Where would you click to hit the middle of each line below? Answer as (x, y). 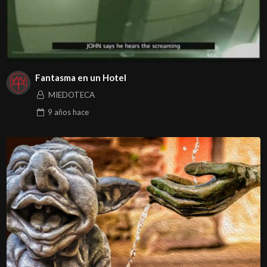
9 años (59, 112)
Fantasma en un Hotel (80, 78)
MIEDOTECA (71, 94)
